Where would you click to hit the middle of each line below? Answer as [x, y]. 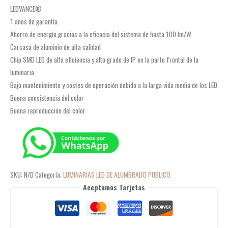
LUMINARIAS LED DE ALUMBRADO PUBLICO [117, 175]
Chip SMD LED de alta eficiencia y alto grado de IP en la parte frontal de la [104, 60]
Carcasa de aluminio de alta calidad [55, 47]
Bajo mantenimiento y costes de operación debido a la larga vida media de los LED [114, 85]
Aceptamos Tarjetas [114, 188]
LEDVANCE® [26, 9]
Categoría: [49, 175]
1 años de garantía [34, 22]
